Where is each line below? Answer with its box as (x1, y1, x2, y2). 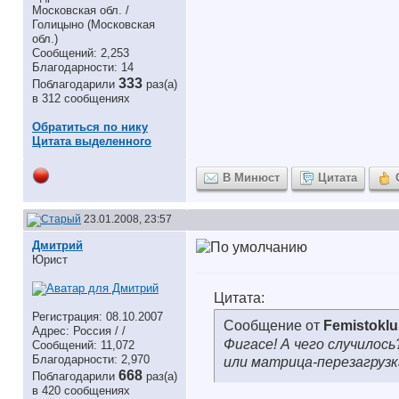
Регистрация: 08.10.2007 (32, 310, 163, 323)
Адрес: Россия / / (32, 324, 126, 338)
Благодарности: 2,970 (32, 353, 150, 366)
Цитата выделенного (32, 134, 151, 148)
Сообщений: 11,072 (32, 338, 134, 352)
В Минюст (223, 171, 280, 184)
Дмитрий (32, 239, 83, 252)
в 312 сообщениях (32, 92, 130, 105)
